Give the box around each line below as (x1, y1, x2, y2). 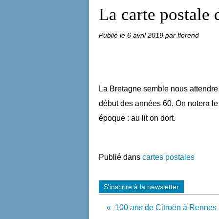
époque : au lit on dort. (99, 114, 175, 122)
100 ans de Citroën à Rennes (115, 203, 217, 212)
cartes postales (142, 153, 195, 161)
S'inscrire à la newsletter (104, 183, 179, 191)
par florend (165, 31, 199, 39)
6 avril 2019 (127, 31, 165, 39)
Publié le (99, 31, 127, 39)
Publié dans (99, 153, 140, 161)
